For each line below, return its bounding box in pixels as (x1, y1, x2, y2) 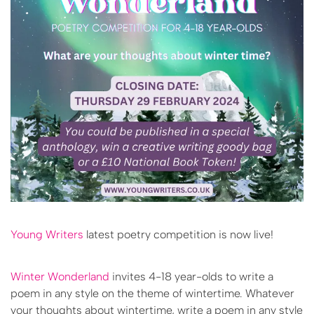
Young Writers (11, 228, 83, 242)
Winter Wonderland (11, 269, 109, 283)
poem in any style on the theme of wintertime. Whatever (11, 286, 294, 300)
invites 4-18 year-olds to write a (109, 269, 273, 283)
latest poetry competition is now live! (83, 228, 273, 242)
